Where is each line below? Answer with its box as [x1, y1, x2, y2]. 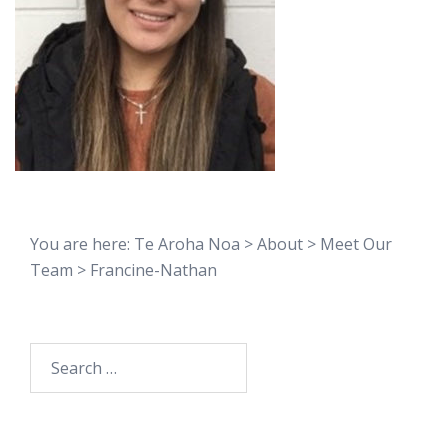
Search [29, 344, 80, 366]
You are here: [30, 233, 134, 255]
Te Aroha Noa [134, 233, 240, 255]
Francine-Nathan [90, 259, 217, 281]
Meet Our [320, 233, 392, 255]
